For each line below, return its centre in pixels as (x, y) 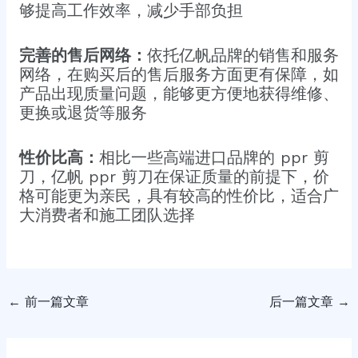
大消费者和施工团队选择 (107, 215)
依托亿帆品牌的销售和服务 (243, 56)
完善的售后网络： (83, 56)
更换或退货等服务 (83, 113)
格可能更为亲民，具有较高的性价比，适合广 (179, 196)
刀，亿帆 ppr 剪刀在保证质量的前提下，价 (174, 177)
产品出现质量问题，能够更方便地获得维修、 (179, 94)
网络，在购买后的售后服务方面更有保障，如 (179, 75)
